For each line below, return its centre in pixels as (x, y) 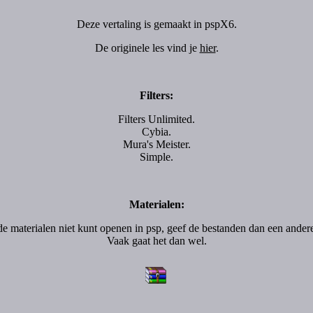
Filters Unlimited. (156, 119)
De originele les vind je (147, 48)
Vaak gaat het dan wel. (156, 241)
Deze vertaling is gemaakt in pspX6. (156, 24)
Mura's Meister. (156, 144)
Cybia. (156, 132)
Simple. (156, 157)
